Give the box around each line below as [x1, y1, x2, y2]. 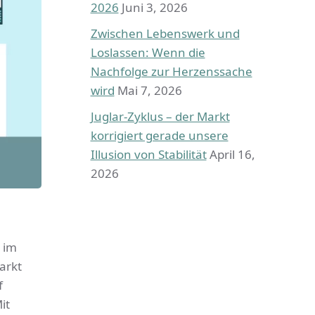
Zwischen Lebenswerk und [90, 25, 240, 41]
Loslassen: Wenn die [90, 44, 205, 60]
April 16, [209, 146, 255, 162]
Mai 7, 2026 [117, 82, 182, 98]
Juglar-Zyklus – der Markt [90, 108, 230, 124]
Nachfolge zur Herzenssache [90, 63, 252, 79]
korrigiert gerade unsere [90, 127, 229, 143]
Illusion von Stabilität [90, 146, 207, 162]
